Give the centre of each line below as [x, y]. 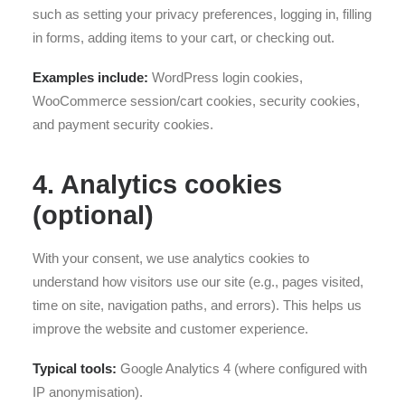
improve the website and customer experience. [170, 329]
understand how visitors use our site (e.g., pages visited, [198, 282]
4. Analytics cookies [157, 184]
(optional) [93, 215]
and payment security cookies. [123, 124]
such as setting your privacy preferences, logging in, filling [202, 14]
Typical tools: [75, 368]
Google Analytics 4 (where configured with [242, 368]
